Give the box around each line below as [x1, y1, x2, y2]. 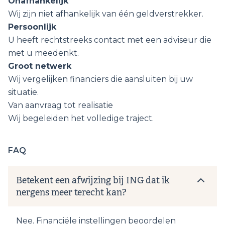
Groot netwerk [8, 61, 71, 71]
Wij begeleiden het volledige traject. [8, 113, 154, 123]
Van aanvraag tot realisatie [8, 100, 113, 110]
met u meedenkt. [8, 48, 79, 58]
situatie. [8, 87, 39, 97]
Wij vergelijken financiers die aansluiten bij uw [8, 74, 193, 84]
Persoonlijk [8, 22, 56, 32]
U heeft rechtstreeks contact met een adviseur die [8, 35, 211, 45]
